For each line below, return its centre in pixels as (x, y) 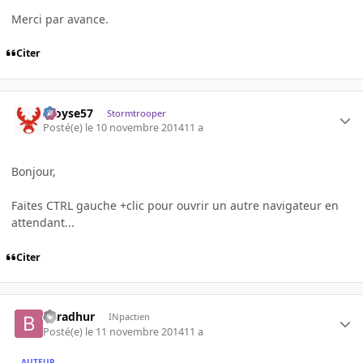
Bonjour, (34, 172)
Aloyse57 (68, 113)
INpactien (129, 317)
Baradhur (69, 317)
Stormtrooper (136, 113)
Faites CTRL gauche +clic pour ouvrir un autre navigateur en (175, 206)
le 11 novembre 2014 (135, 331)
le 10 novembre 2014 (135, 128)
